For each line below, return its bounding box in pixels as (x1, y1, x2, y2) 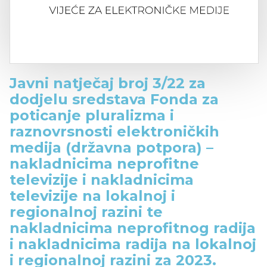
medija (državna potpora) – (10, 139, 213, 157)
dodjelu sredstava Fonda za (10, 91, 219, 108)
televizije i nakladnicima (10, 171, 194, 189)
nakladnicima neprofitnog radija (10, 219, 256, 237)
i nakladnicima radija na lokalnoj (10, 235, 256, 253)
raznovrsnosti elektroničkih (10, 123, 219, 141)
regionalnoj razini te (10, 203, 163, 221)
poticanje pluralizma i (10, 107, 174, 125)
